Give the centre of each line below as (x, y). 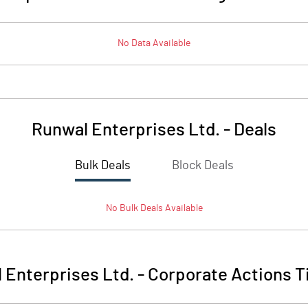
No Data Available (154, 43)
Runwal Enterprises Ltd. (126, 130)
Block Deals (202, 166)
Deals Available (170, 208)
